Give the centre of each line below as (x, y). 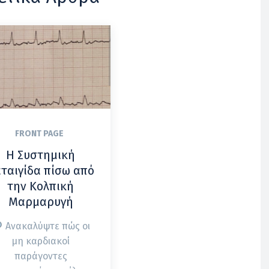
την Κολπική (41, 186)
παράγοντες (41, 256)
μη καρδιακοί (41, 241)
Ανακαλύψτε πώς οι (46, 226)
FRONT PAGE (39, 133)
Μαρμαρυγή (41, 201)
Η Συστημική (41, 155)
